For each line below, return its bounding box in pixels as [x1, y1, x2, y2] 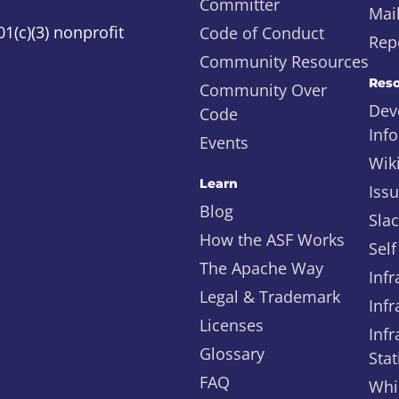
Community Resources [199, 51, 369, 72]
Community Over [199, 79, 327, 101]
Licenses [199, 314, 264, 336]
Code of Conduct [199, 22, 324, 44]
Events [199, 132, 248, 153]
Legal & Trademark [199, 286, 340, 307]
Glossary [199, 343, 265, 364]
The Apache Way [199, 257, 323, 279]
